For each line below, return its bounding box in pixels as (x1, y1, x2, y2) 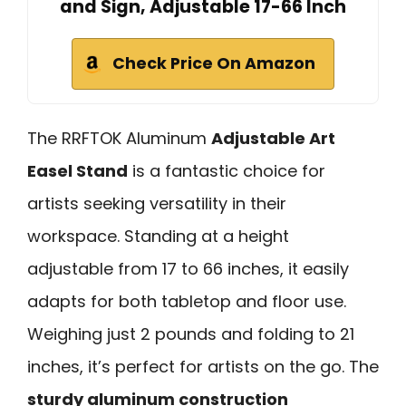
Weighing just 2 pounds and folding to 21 (27, 323, 354, 346)
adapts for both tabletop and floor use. (27, 290, 346, 314)
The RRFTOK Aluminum (27, 127, 211, 150)
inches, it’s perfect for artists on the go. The (27, 355, 379, 379)
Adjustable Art (211, 127, 335, 150)
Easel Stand (27, 159, 128, 183)
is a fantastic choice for (128, 159, 325, 183)
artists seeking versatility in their (27, 192, 286, 216)
